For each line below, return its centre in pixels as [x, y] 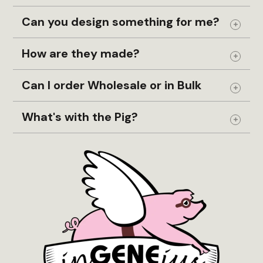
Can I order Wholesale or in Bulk [112, 85]
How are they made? [81, 53]
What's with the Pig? [80, 117]
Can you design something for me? [121, 21]
